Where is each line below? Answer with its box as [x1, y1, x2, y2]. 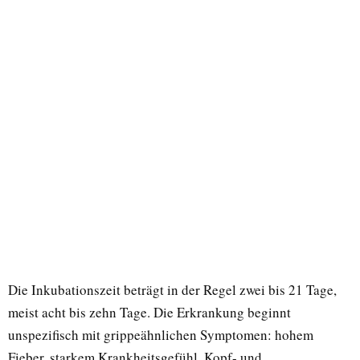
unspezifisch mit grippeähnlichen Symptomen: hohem [8, 325, 313, 345]
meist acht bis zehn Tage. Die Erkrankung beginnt [8, 303, 291, 322]
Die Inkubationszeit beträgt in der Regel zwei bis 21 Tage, [8, 280, 337, 300]
